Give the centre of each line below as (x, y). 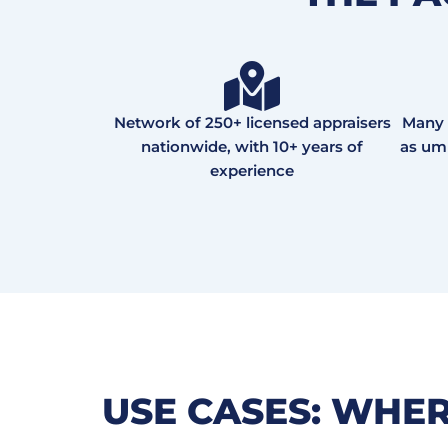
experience (252, 170)
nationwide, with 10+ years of (252, 146)
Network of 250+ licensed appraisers (252, 122)
